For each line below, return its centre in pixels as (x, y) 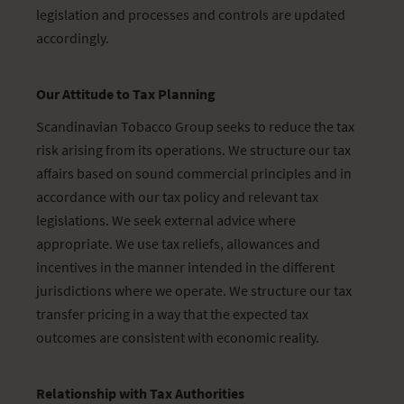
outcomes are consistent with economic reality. (178, 337)
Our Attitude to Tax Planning (126, 94)
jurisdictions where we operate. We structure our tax (194, 290)
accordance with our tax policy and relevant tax (177, 197)
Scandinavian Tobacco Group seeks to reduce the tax (195, 126)
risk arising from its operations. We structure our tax (193, 150)
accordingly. (73, 38)
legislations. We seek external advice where (166, 220)
